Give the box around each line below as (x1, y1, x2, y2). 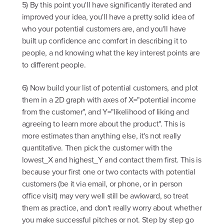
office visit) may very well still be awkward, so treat (21, 189, 188, 201)
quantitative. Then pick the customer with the (21, 141, 172, 153)
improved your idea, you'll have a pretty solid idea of (21, 11, 194, 23)
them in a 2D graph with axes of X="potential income (21, 93, 196, 105)
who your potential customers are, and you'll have (21, 23, 186, 35)
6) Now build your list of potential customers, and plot (21, 81, 198, 93)
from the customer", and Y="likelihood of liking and (21, 105, 189, 117)
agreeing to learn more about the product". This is (21, 117, 185, 129)
